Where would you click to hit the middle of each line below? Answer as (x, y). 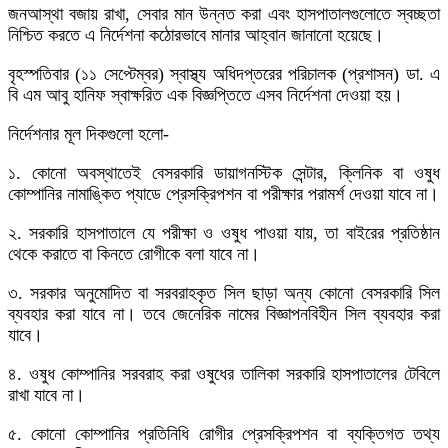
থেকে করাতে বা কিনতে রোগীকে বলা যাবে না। (134, 253)
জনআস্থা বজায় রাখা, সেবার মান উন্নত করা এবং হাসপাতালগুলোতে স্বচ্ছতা (224, 13)
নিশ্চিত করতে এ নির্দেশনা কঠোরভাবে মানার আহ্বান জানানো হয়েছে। (196, 34)
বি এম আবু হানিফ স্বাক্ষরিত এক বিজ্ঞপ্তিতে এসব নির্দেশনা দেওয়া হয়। (205, 94)
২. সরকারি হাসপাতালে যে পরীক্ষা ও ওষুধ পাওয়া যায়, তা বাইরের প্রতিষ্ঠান (224, 232)
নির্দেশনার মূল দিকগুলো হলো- (88, 133)
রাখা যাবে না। (46, 394)
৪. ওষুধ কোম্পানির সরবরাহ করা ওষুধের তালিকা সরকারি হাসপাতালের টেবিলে (224, 373)
